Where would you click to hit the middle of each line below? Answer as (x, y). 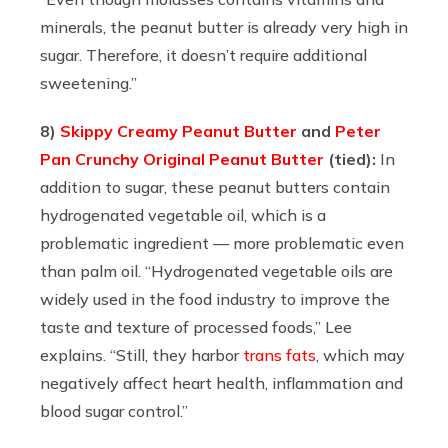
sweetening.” (88, 82)
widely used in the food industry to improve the (215, 298)
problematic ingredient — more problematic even (222, 242)
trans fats (279, 354)
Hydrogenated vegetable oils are (272, 270)
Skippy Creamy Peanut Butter (178, 130)
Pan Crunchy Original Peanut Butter (182, 158)
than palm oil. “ (95, 270)
